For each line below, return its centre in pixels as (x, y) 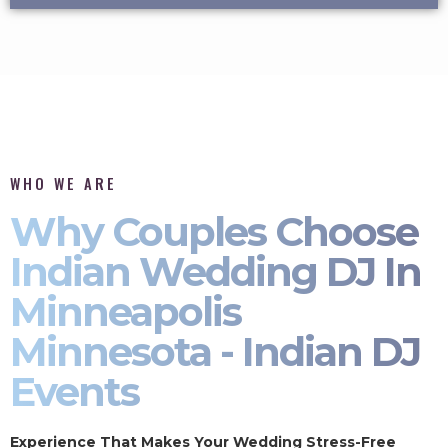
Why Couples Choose (214, 231)
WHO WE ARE (63, 183)
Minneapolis (125, 311)
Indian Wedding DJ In (215, 271)
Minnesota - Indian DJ (215, 351)
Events (74, 391)
